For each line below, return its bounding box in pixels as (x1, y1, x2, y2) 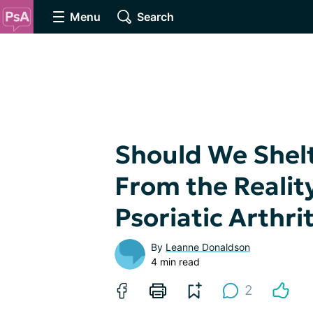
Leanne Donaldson (166, 241, 250, 253)
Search (137, 10, 174, 24)
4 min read (151, 256, 200, 268)
